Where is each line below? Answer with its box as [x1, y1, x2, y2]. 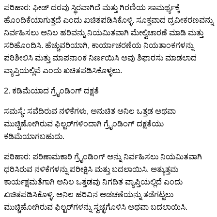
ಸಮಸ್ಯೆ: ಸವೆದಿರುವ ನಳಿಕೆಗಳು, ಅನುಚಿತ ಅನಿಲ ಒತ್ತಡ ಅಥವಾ [4, 107, 176, 115]
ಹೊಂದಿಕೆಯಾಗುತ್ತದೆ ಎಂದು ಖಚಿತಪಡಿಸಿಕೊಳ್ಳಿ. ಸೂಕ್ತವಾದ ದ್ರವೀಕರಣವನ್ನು [4, 15, 213, 24]
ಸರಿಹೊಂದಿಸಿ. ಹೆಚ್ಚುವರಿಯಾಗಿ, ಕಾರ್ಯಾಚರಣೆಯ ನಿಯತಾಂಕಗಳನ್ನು [4, 41, 194, 49]
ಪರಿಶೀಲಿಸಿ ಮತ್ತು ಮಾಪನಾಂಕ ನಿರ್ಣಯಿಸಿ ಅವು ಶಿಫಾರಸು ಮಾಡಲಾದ [4, 53, 197, 62]
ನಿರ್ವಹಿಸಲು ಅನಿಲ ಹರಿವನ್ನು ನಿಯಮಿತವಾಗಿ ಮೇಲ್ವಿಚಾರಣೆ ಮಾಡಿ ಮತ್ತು [4, 28, 203, 37]
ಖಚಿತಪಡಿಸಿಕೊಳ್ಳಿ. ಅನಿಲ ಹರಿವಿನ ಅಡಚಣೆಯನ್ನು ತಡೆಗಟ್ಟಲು [4, 190, 173, 199]
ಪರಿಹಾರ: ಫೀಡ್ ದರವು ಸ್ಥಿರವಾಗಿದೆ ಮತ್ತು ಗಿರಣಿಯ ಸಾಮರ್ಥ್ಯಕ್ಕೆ [4, 3, 180, 12]
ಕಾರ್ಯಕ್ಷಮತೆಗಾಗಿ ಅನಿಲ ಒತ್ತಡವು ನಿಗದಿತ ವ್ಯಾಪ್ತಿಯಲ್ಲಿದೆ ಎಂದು [4, 177, 183, 186]
